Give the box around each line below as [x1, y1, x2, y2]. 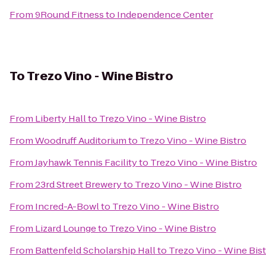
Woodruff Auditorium [35, 134, 126, 147]
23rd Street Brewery [35, 178, 122, 191]
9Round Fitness [35, 8, 104, 21]
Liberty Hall [35, 112, 86, 125]
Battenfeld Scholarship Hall [35, 244, 156, 256]
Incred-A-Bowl [35, 200, 99, 213]
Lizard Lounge [35, 222, 96, 235]
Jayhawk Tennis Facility [34, 156, 137, 169]
